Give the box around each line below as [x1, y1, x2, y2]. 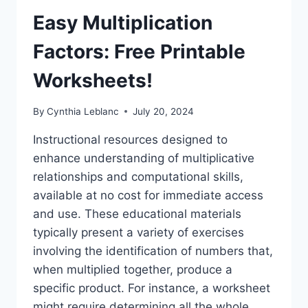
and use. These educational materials [33, 206, 241, 221]
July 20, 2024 [133, 105, 195, 117]
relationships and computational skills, [33, 169, 243, 184]
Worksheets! [33, 69, 153, 93]
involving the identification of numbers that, [33, 243, 273, 258]
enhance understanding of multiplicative [33, 151, 254, 165]
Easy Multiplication [33, 11, 212, 35]
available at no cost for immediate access [33, 188, 263, 202]
